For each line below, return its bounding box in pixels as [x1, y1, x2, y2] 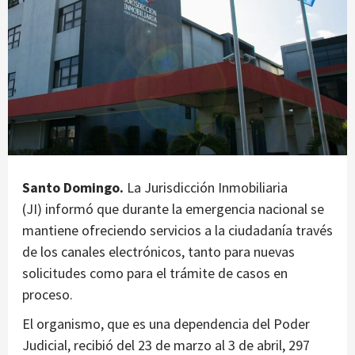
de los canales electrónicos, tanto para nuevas [22, 242, 295, 261]
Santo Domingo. [22, 177, 124, 197]
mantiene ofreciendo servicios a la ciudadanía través [22, 220, 333, 239]
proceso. [22, 284, 73, 303]
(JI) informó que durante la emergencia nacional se [22, 199, 324, 218]
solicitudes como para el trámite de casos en [22, 263, 288, 282]
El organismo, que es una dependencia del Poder [22, 314, 310, 333]
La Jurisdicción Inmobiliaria [124, 177, 288, 197]
